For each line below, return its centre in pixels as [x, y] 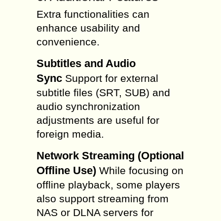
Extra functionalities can [93, 14]
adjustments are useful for [98, 120]
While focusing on [140, 170]
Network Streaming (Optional [110, 156]
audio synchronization [88, 106]
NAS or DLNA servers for [95, 212]
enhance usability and [88, 28]
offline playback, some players [108, 185]
